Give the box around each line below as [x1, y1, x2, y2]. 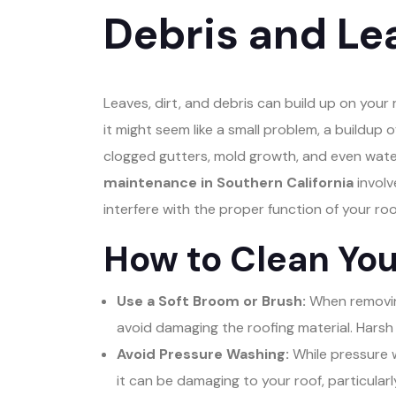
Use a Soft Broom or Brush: [117, 291, 306, 310]
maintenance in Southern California [103, 172, 354, 192]
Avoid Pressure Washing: [117, 344, 289, 363]
